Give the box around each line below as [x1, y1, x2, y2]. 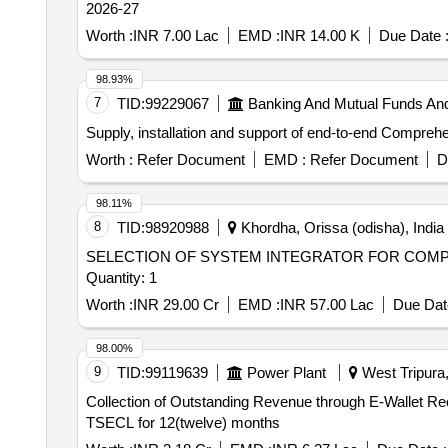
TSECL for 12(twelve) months [85, 414, 280, 431]
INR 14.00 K [279, 27, 360, 44]
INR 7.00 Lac [132, 27, 219, 44]
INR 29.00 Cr [132, 296, 219, 313]
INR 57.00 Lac [279, 296, 374, 313]
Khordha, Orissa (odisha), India [236, 219, 444, 236]
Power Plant [246, 364, 326, 381]
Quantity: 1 [85, 269, 157, 286]
